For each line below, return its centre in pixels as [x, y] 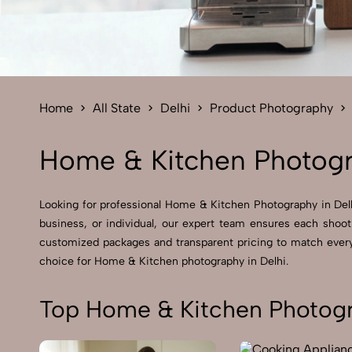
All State [117, 108]
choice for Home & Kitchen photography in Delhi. [164, 261]
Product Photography [271, 108]
